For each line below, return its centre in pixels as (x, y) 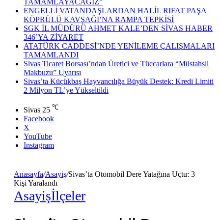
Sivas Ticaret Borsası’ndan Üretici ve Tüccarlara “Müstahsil (116, 64)
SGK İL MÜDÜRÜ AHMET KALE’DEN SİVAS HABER (118, 28)
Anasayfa (28, 174)
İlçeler (68, 196)
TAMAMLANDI (51, 55)
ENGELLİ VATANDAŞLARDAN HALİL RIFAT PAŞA (115, 11)
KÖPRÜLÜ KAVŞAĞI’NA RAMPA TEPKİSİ (99, 19)
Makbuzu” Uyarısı (52, 72)
